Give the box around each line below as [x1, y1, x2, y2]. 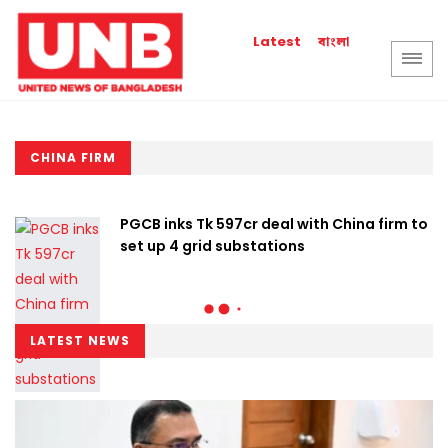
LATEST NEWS [30, 332, 130, 349]
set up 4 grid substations [120, 236, 305, 256]
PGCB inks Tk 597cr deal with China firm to [120, 214, 428, 234]
